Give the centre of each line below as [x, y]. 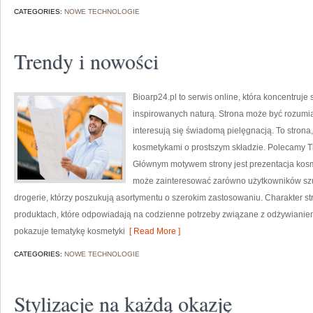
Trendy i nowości [86, 61]
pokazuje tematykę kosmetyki [70, 231]
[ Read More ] [153, 231]
